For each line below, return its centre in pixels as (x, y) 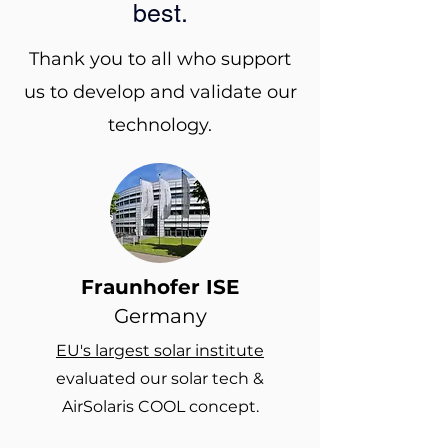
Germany (160, 316)
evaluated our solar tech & (160, 378)
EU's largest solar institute (160, 350)
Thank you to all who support (160, 59)
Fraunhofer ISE (160, 287)
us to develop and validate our (160, 92)
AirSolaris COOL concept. (160, 406)
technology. (160, 125)
